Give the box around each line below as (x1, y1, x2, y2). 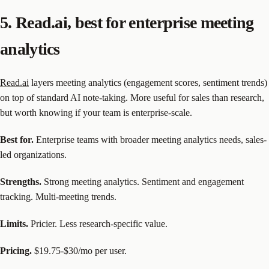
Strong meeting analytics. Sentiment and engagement (41, 177, 244, 187)
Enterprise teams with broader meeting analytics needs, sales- (34, 134, 267, 145)
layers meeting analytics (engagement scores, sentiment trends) (29, 77, 267, 88)
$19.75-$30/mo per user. (32, 246, 127, 256)
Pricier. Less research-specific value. (28, 219, 168, 229)
